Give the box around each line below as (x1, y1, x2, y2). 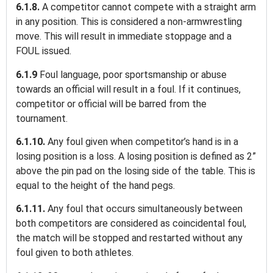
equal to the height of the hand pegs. (16, 179, 177, 191)
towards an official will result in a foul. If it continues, (16, 83, 241, 95)
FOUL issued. (16, 45, 74, 57)
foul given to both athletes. (16, 247, 136, 259)
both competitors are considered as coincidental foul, (16, 218, 246, 230)
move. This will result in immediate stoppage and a (16, 30, 232, 43)
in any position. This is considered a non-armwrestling (16, 16, 242, 28)
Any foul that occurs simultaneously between (48, 203, 243, 215)
